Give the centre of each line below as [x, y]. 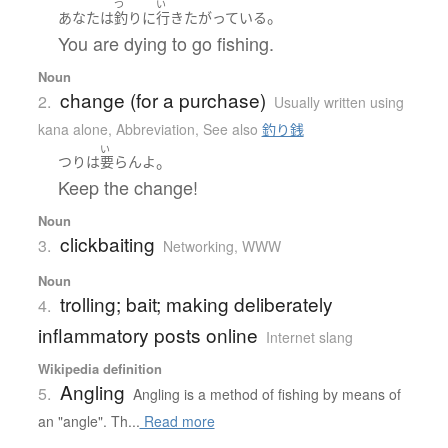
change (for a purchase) [162, 99]
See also [232, 128]
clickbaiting [107, 244]
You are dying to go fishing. [165, 42]
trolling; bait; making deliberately [196, 304]
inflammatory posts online [147, 335]
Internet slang [309, 337]
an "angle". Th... [88, 421]
